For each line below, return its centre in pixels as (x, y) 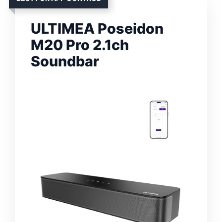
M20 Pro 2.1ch (80, 45)
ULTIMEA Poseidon (97, 29)
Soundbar (65, 61)
